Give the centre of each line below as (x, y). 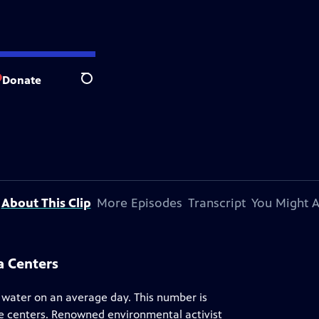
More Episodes (139, 203)
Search (98, 86)
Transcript (216, 203)
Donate (22, 80)
